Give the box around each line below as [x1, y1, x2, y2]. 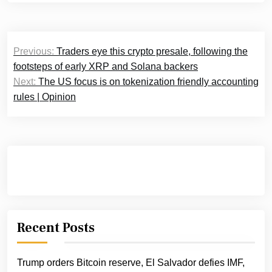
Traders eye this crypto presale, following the [56, 46, 248, 56]
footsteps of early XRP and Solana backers [13, 61, 198, 72]
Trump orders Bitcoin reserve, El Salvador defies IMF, [17, 257, 245, 268]
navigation [7, 51, 98, 75]
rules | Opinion [13, 91, 76, 102]
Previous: [13, 46, 54, 56]
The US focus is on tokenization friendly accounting [38, 76, 259, 87]
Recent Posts [17, 219, 95, 236]
